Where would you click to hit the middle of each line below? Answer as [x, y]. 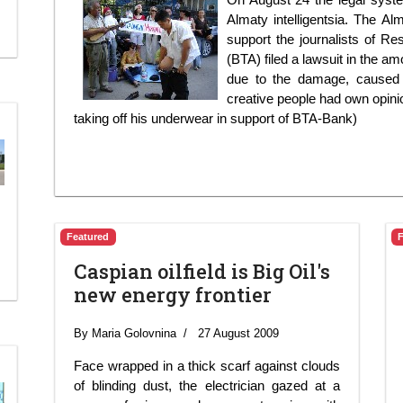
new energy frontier [173, 294]
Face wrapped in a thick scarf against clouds [207, 365]
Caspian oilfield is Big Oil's [202, 271]
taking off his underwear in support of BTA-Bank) [215, 118]
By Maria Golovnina [125, 333]
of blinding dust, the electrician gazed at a [207, 385]
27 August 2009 [238, 333]
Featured [88, 236]
